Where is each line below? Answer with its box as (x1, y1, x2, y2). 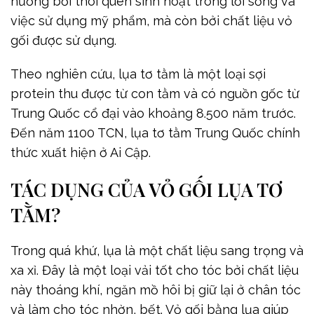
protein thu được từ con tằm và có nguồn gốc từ (11, 86, 299, 102)
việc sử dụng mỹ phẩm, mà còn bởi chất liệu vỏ (11, 13, 292, 29)
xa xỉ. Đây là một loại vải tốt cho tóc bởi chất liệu (11, 263, 299, 278)
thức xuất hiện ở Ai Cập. (11, 145, 151, 161)
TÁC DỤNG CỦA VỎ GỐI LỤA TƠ (11, 177, 282, 203)
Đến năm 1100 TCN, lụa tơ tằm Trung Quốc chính (11, 125, 300, 141)
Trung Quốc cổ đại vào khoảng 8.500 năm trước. (11, 106, 296, 121)
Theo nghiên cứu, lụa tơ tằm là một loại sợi (11, 67, 266, 82)
